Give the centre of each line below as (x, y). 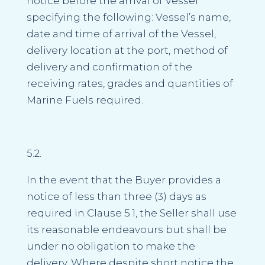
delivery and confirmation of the (109, 67)
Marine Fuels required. (85, 100)
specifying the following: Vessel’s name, (128, 17)
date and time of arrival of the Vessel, (121, 33)
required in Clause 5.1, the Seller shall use (131, 213)
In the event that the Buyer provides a (124, 180)
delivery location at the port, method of (127, 50)
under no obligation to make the (111, 246)
